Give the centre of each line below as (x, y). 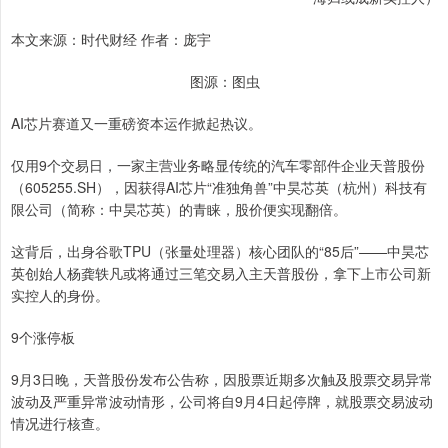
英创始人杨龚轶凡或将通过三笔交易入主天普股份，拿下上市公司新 (221, 273)
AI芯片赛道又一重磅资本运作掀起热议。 (136, 123)
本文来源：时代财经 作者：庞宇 (111, 39)
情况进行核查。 (60, 423)
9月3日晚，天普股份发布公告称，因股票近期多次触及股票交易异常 (222, 379)
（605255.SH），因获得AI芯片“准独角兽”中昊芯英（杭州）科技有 (219, 187)
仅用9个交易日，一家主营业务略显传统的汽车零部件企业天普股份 (218, 165)
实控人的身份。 (60, 295)
